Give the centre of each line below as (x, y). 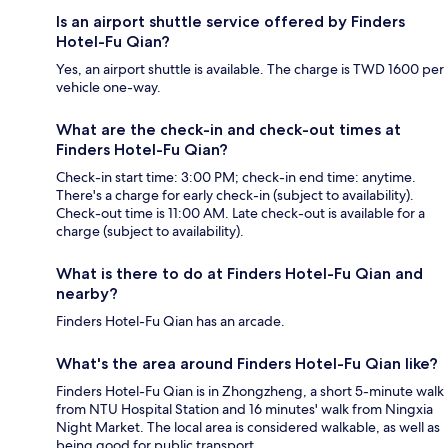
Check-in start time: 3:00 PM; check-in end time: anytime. (236, 177)
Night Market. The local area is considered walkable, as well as (248, 427)
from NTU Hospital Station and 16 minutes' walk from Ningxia (244, 409)
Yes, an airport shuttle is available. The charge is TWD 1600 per (250, 69)
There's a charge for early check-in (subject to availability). (235, 195)
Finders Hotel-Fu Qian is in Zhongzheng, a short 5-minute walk (250, 391)
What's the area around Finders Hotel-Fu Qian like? (247, 364)
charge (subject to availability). (150, 231)
